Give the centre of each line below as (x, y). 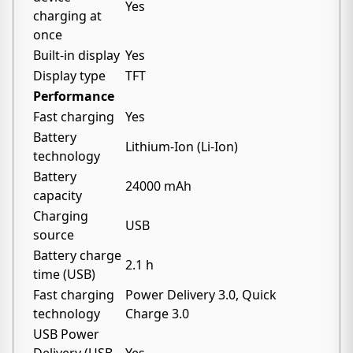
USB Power (66, 334)
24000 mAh (158, 186)
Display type (69, 76)
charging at (67, 16)
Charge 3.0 (157, 314)
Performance (74, 96)
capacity (58, 195)
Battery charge (77, 255)
